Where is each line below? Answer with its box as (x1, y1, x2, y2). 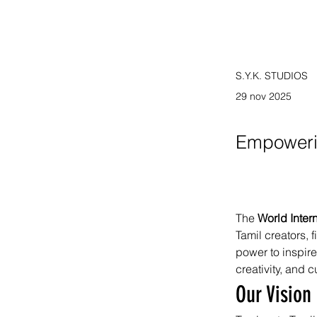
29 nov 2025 (236, 90, 292, 103)
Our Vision (236, 281, 311, 308)
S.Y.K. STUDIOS (236, 69, 308, 82)
